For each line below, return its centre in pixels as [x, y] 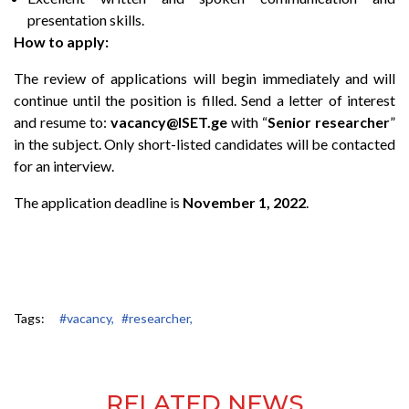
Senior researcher [329, 121]
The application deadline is [98, 202]
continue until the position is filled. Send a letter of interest [204, 100]
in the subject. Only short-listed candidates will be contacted [204, 143]
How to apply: [61, 41]
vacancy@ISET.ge [169, 121]
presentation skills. [86, 19]
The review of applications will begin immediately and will [204, 78]
